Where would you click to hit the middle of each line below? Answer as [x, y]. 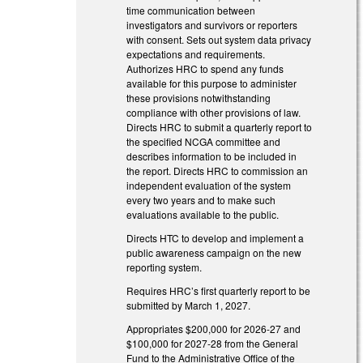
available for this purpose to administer [212, 83]
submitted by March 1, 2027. [189, 305]
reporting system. [164, 267]
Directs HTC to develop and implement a [216, 238]
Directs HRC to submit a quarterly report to [220, 127]
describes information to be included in [212, 156]
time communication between [191, 11]
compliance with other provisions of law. [214, 113]
